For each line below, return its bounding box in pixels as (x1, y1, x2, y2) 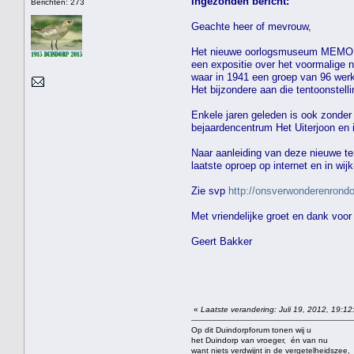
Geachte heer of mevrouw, (191, 20, 311, 32)
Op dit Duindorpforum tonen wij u (191, 325, 311, 334)
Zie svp (191, 184, 228, 197)
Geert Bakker (191, 235, 252, 247)
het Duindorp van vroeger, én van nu (191, 335, 328, 345)
